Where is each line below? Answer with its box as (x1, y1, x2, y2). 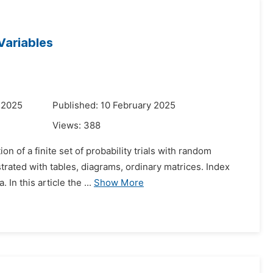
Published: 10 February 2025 (52, 100, 175, 111)
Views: (52, 120, 83, 131)
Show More (94, 177, 144, 188)
